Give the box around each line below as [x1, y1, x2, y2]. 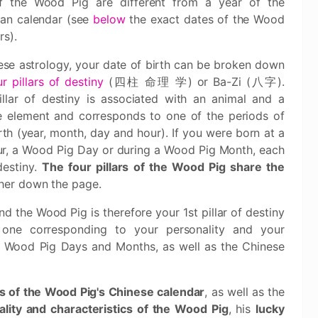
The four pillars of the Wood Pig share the [42, 160, 285, 174]
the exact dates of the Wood [125, 12, 285, 26]
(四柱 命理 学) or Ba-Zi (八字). [103, 75, 285, 89]
